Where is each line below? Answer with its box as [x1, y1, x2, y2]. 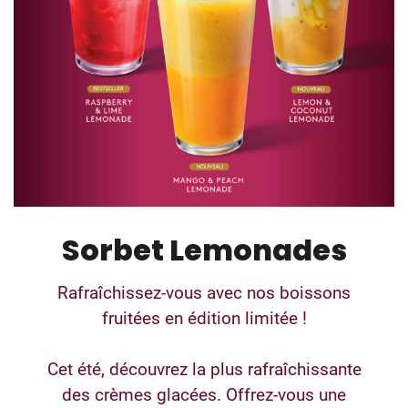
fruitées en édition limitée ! [101, 308, 307, 330]
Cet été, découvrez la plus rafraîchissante [46, 359, 362, 381]
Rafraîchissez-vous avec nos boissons [57, 282, 351, 304]
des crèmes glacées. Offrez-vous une [62, 384, 346, 406]
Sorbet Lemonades [61, 229, 347, 271]
